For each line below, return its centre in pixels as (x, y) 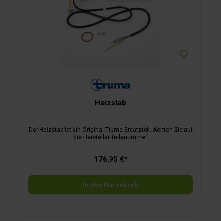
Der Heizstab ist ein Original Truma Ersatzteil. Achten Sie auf (110, 129)
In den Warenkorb (110, 184)
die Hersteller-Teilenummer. (110, 137)
